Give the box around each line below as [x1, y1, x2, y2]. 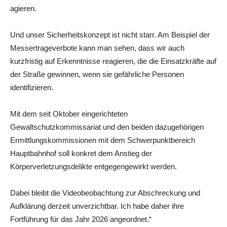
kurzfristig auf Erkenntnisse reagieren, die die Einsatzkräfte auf [10, 56, 216, 65]
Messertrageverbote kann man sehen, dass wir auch [10, 43, 184, 52]
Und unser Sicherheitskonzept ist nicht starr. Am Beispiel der [10, 30, 210, 39]
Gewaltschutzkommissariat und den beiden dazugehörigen [10, 122, 204, 131]
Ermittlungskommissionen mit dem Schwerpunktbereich [10, 135, 195, 144]
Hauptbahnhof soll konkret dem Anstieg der [10, 148, 152, 158]
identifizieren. [10, 83, 53, 92]
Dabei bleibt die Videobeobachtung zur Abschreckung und [10, 188, 200, 197]
